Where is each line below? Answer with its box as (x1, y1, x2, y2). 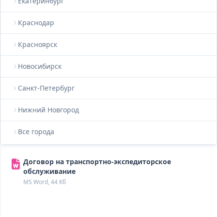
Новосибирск (18, 62, 62, 71)
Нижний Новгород (18, 105, 79, 114)
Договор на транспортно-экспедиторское (23, 157, 171, 166)
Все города (18, 127, 54, 136)
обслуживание (23, 167, 76, 176)
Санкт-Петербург (18, 83, 75, 93)
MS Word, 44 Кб (23, 178, 66, 186)
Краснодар (18, 18, 54, 27)
